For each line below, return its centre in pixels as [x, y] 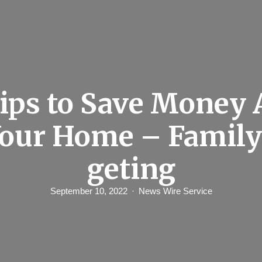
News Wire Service [175, 191]
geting [131, 169]
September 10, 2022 [89, 191]
